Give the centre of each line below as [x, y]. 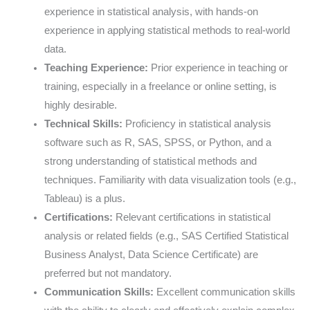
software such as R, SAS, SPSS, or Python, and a [157, 142]
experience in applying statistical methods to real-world [167, 30]
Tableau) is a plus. [84, 198]
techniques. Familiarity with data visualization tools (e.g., [170, 180]
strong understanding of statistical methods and [150, 161]
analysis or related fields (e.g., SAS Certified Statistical [166, 236]
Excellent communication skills [224, 292]
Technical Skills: [83, 124]
